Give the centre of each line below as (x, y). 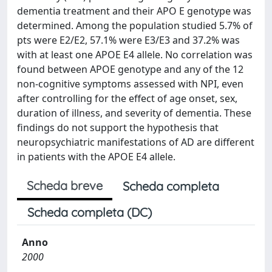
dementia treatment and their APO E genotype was (134, 11)
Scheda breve (65, 185)
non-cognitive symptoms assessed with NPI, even (130, 84)
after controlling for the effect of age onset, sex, (127, 98)
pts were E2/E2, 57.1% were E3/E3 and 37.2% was (128, 40)
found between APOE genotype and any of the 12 (130, 69)
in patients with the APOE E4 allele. (96, 157)
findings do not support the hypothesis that (118, 127)
